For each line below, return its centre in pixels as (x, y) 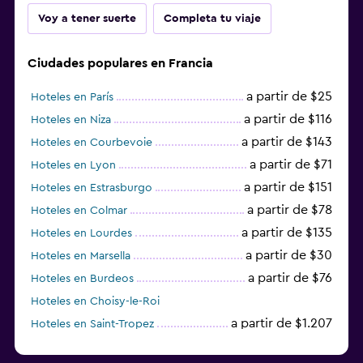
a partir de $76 (290, 278)
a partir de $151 (288, 187)
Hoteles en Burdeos (82, 278)
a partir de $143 (287, 141)
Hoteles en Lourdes (81, 233)
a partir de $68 (289, 346)
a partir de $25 (289, 96)
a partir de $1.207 (282, 323)
